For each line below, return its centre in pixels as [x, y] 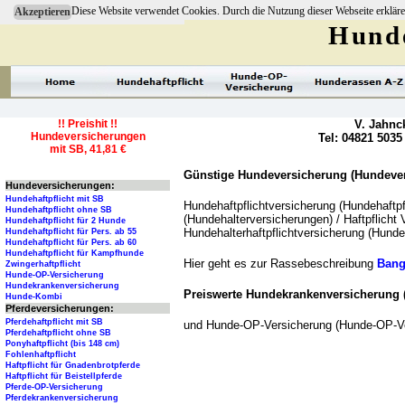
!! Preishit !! [88, 124]
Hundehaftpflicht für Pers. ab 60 [71, 243]
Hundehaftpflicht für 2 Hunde [66, 221]
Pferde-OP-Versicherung [54, 387]
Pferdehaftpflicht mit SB [54, 322]
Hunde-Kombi [34, 297]
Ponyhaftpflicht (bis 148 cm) [62, 344]
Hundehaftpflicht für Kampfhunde [75, 254]
